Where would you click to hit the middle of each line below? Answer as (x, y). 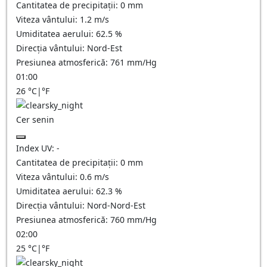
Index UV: (36, 148)
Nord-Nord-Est (116, 205)
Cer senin (35, 119)
